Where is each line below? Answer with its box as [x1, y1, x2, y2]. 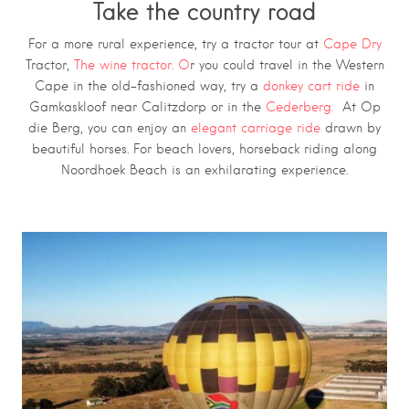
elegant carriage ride [191, 120, 320, 135]
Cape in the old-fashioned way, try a [35, 78, 263, 93]
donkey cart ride [263, 78, 360, 93]
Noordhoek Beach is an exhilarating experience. [61, 162, 348, 177]
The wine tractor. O [73, 57, 190, 72]
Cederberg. [265, 99, 342, 114]
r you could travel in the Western [189, 57, 384, 72]
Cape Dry [322, 36, 382, 51]
